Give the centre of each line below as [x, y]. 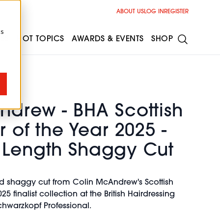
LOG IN [154, 12]
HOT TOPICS [41, 39]
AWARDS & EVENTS [108, 39]
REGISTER [176, 12]
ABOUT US [130, 12]
